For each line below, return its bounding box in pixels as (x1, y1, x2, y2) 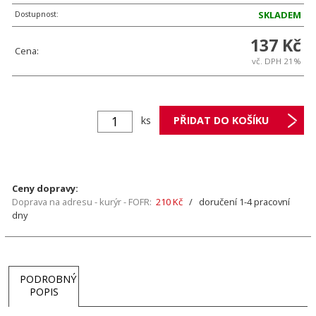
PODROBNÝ (20, 272, 76, 286)
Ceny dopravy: (12, 182, 78, 195)
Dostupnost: (15, 8, 59, 19)
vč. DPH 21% (252, 56, 301, 66)
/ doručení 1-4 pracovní (183, 195, 290, 208)
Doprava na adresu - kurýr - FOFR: (12, 195, 152, 208)
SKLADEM (258, 8, 301, 21)
